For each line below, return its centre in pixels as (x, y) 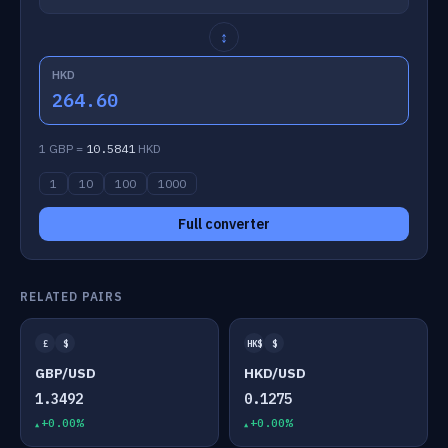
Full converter (224, 224)
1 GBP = (62, 148)
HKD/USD (275, 373)
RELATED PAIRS (71, 296)
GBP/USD (65, 373)
